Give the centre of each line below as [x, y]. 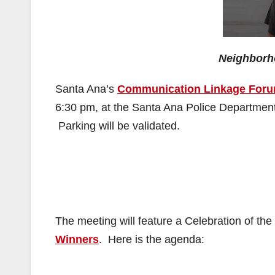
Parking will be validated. [118, 126]
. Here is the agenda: [152, 239]
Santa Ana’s [86, 89]
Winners [77, 239]
